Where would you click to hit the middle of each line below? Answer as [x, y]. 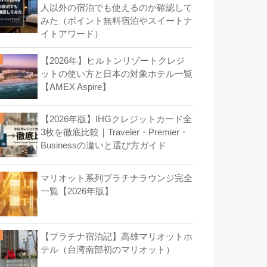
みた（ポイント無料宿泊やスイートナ [117, 21]
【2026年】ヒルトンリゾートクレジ [113, 61]
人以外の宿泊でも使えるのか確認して [117, 7]
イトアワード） [72, 34]
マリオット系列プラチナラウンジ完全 [117, 178]
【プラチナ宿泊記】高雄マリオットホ [117, 236]
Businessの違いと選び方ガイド [103, 146]
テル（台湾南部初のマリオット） [108, 249]
